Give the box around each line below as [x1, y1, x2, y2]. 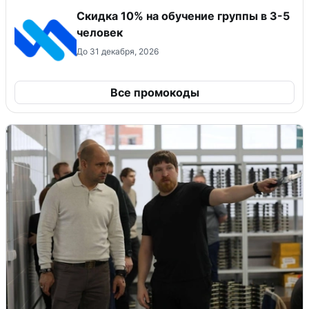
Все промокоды [110, 86, 199, 100]
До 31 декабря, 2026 [77, 46, 159, 57]
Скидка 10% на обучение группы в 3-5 [77, 9, 290, 23]
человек [77, 26, 123, 40]
